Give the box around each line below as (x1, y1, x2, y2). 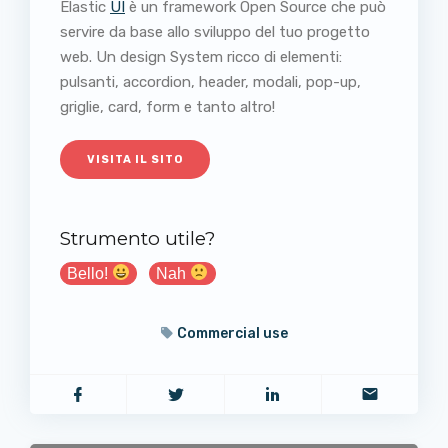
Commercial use (177, 324, 288, 342)
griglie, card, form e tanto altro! (60, 97, 275, 116)
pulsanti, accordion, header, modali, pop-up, (60, 72, 361, 91)
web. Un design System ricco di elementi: (60, 47, 342, 66)
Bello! (67, 264, 113, 282)
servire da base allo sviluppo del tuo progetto (60, 22, 370, 41)
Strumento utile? (60, 226, 215, 250)
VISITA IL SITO (87, 152, 183, 166)
